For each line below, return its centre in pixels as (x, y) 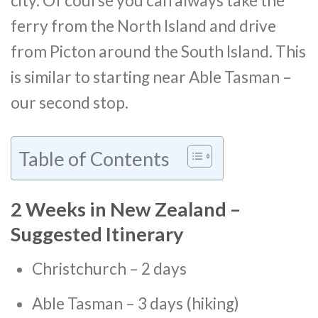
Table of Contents (94, 159)
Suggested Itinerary (97, 234)
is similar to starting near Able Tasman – (151, 77)
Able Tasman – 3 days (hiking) (135, 304)
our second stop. (70, 102)
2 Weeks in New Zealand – (126, 209)
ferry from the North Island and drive (143, 26)
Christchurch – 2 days (109, 268)
